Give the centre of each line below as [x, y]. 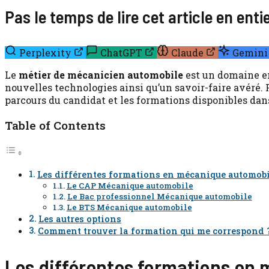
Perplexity [45, 53]
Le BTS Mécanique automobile [129, 207]
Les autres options [80, 219]
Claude [187, 53]
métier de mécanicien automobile [101, 75]
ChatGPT [121, 53]
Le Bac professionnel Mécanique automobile [159, 197]
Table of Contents [55, 125]
